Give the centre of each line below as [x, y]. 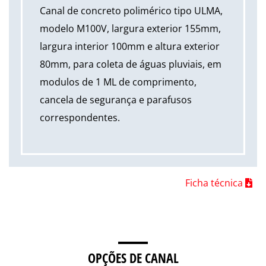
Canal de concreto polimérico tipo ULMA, [131, 10]
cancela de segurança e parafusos [116, 99]
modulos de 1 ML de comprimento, [118, 82]
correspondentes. [80, 117]
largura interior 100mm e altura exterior [130, 46]
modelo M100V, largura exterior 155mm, [130, 28]
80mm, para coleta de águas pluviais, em [131, 64]
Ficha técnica [215, 183]
